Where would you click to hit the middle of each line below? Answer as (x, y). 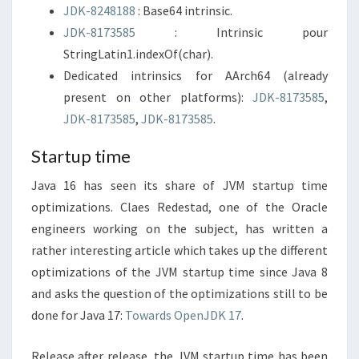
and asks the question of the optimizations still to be (179, 293)
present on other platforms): (158, 97)
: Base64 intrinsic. (184, 10)
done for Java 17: (78, 315)
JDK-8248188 (99, 10)
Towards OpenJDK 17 (183, 315)
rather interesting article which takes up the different (179, 250)
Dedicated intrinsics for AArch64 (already (196, 75)
